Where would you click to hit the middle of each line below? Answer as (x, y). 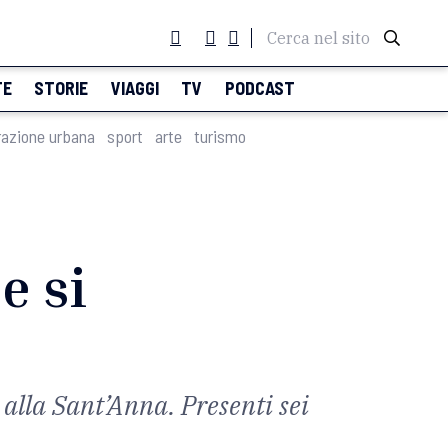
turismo (220, 136)
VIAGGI (134, 88)
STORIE (61, 88)
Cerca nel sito (318, 38)
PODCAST (259, 88)
